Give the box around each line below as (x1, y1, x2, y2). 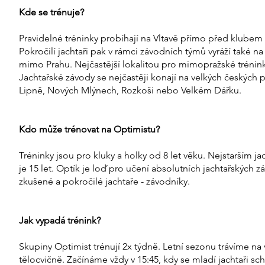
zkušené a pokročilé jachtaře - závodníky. (18, 176, 190, 188)
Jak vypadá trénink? (18, 215, 101, 227)
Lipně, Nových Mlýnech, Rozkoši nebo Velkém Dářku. (18, 85, 241, 96)
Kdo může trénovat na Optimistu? (18, 124, 160, 135)
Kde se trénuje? (18, 7, 84, 18)
